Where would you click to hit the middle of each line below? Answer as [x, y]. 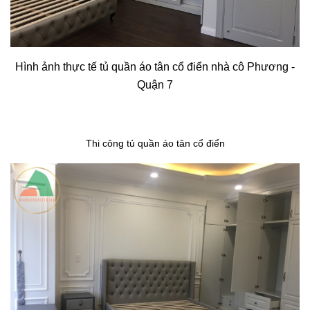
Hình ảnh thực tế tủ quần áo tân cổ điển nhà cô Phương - [155, 66]
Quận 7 [155, 84]
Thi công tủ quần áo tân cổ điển [155, 143]
